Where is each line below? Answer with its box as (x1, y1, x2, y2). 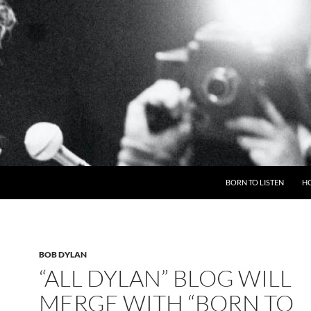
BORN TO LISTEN (226, 178, 284, 187)
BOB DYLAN (39, 249, 87, 260)
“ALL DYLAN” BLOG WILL (39, 264, 292, 292)
